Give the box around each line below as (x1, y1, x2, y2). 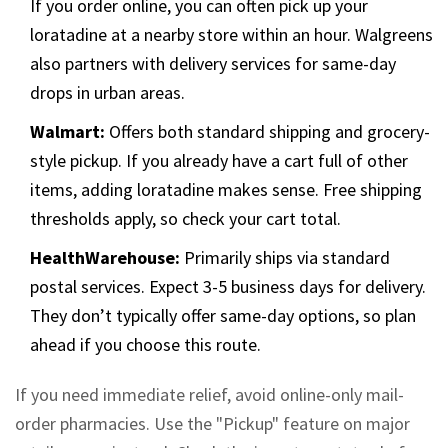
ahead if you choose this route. (30, 333, 261, 357)
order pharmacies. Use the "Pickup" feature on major (15, 412, 410, 436)
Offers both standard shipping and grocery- (105, 120, 430, 144)
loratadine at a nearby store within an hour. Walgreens (30, 23, 433, 47)
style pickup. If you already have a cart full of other (30, 149, 408, 173)
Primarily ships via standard (180, 246, 390, 270)
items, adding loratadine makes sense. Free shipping (30, 178, 422, 202)
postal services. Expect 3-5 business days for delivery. (30, 275, 426, 299)
